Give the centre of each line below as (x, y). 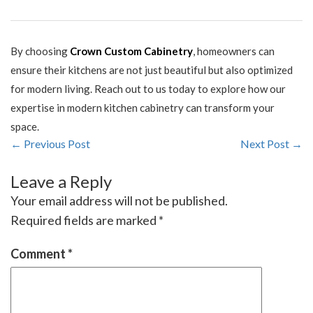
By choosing (40, 51)
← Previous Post (50, 144)
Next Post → (271, 144)
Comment (39, 254)
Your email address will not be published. (119, 201)
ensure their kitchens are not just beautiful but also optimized (152, 70)
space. (25, 127)
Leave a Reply (61, 182)
